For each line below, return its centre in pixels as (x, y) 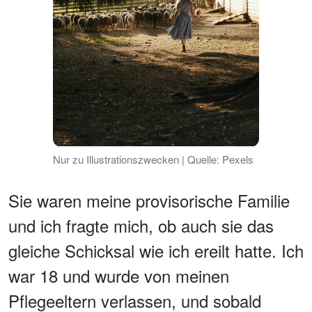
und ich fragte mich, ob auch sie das (141, 225)
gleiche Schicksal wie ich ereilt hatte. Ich (156, 250)
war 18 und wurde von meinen (119, 275)
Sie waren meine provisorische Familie (149, 200)
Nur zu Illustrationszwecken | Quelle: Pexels (153, 159)
